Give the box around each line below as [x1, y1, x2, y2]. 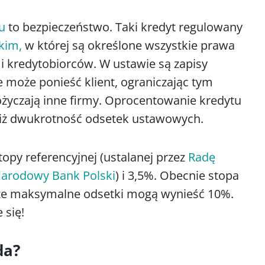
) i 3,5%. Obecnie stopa [115, 167, 239, 184]
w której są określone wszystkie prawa [22, 37, 235, 54]
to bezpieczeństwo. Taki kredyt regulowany [5, 19, 243, 35]
